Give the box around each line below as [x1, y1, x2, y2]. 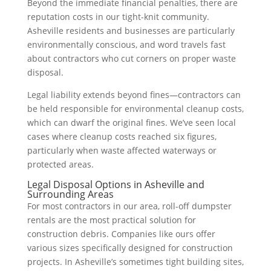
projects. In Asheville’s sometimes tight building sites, [27, 256, 244, 267]
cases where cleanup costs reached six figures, [27, 131, 217, 142]
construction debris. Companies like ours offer [27, 228, 215, 240]
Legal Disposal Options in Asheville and [27, 178, 204, 191]
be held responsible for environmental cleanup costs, [27, 103, 244, 114]
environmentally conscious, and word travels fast [27, 39, 226, 50]
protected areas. [27, 158, 94, 170]
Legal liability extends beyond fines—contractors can [27, 89, 241, 100]
